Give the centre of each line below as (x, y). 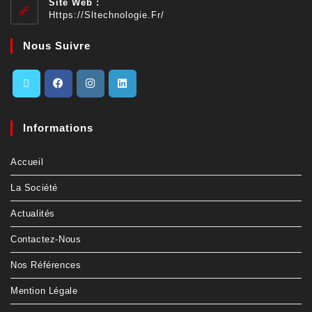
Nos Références (46, 265)
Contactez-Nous (46, 240)
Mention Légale (44, 291)
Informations (58, 128)
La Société (34, 188)
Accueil (27, 162)
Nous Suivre (57, 46)
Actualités (33, 214)
